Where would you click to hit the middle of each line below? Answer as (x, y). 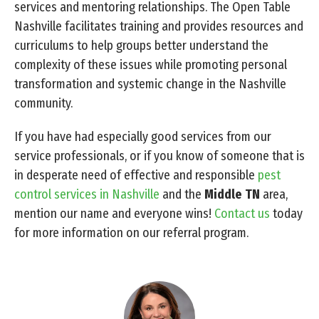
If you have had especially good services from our (143, 136)
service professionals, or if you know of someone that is (159, 156)
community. (43, 103)
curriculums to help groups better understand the (141, 45)
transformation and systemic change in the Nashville (150, 84)
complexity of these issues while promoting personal (151, 64)
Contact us (242, 213)
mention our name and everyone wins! (114, 213)
